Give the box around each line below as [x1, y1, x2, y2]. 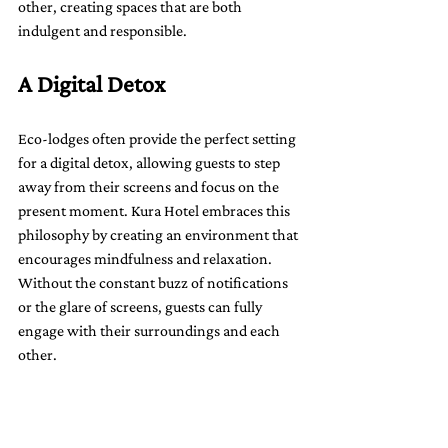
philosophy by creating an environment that [18, 226, 301, 244]
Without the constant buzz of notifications [18, 274, 291, 292]
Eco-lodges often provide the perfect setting [18, 130, 299, 148]
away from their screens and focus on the [18, 178, 282, 196]
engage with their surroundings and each [18, 322, 283, 340]
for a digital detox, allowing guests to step [18, 154, 283, 172]
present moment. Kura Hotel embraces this [18, 202, 293, 220]
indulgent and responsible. [18, 22, 187, 40]
